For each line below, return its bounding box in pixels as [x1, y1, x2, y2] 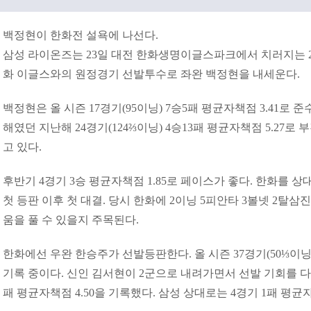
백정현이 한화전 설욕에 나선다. [3, 29, 161, 41]
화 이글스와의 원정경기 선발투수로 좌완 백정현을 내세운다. [3, 68, 303, 80]
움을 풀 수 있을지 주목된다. [3, 214, 142, 226]
